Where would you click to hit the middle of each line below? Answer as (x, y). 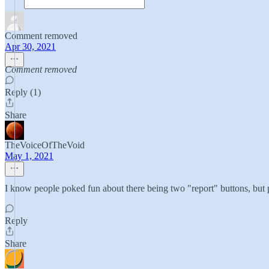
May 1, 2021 (29, 156)
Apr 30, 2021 (30, 47)
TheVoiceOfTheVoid (45, 145)
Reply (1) (23, 92)
